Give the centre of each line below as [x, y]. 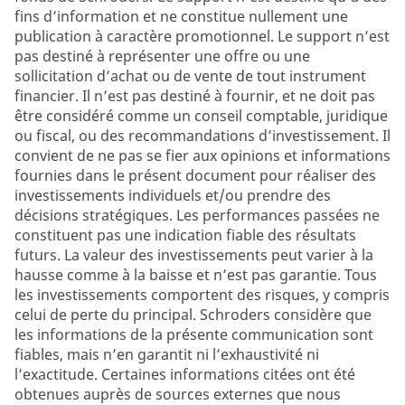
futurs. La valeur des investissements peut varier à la [194, 254]
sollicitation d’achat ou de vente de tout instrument [190, 75]
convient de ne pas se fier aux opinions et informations [202, 155]
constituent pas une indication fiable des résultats [185, 235]
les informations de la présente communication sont [194, 334]
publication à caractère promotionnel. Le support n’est [202, 36]
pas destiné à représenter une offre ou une [162, 56]
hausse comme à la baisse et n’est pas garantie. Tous [196, 274]
